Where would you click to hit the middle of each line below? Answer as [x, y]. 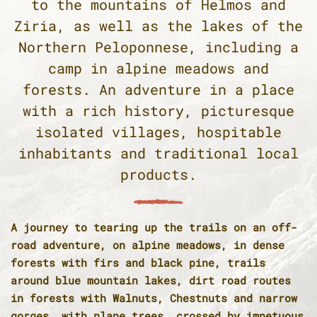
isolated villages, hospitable [158, 132]
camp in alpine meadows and [158, 68]
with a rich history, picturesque [158, 111]
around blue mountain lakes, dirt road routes [151, 281]
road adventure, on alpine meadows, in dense [148, 245]
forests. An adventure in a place [158, 90]
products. [158, 174]
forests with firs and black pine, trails [138, 263]
